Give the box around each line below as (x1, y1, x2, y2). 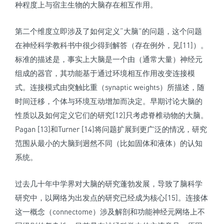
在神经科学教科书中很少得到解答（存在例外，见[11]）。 (15, 40, 208, 50)
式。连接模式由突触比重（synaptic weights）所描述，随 (15, 82, 204, 92)
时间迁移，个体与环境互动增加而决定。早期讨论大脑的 (15, 96, 202, 106)
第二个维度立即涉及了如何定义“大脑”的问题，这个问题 (15, 26, 202, 36)
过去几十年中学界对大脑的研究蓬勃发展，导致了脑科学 (15, 179, 202, 188)
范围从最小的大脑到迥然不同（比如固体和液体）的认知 (15, 138, 202, 148)
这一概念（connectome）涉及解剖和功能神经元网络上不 (15, 207, 205, 216)
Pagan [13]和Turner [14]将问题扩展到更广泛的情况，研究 (15, 124, 207, 134)
